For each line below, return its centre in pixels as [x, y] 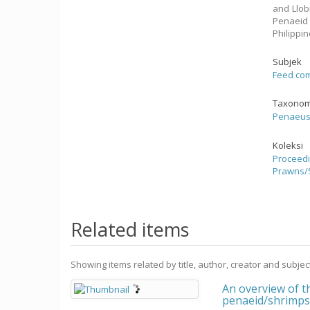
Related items [130, 229]
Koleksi [288, 145]
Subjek [288, 62]
